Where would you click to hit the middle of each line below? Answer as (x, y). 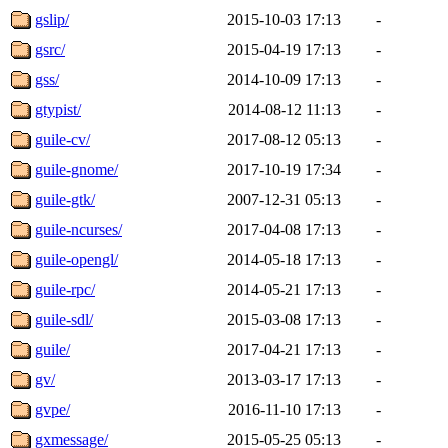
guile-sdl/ (64, 319)
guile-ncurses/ (78, 229)
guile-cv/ (62, 139)
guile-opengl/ (76, 259)
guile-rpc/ (65, 289)
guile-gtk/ (65, 199)
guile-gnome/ (76, 169)
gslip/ (52, 19)
